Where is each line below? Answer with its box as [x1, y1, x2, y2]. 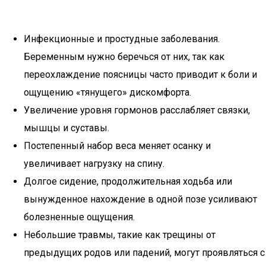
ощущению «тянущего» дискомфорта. [24, 87, 191, 98]
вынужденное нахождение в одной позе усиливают [24, 194, 257, 205]
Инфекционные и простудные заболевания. [24, 33, 220, 45]
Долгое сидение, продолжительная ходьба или [24, 176, 232, 187]
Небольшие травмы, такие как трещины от [24, 229, 216, 240]
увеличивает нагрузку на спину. [24, 158, 164, 169]
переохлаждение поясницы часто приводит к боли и [24, 69, 257, 80]
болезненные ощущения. [24, 211, 135, 223]
